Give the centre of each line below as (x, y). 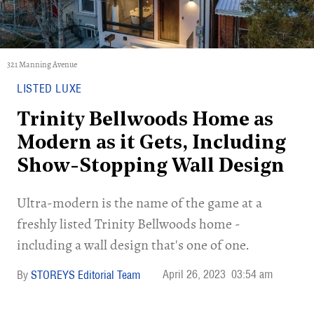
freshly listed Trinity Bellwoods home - (129, 224)
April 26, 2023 (194, 274)
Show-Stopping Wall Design (151, 167)
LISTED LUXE (50, 88)
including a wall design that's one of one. (133, 245)
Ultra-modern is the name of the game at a (139, 203)
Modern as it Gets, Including (151, 144)
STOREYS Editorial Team (86, 275)
